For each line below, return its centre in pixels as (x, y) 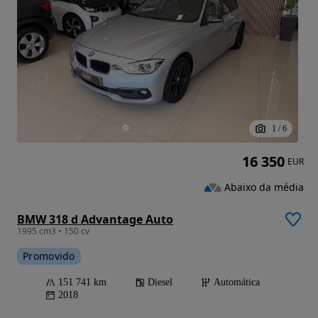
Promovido (49, 256)
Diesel (160, 282)
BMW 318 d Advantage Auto (95, 219)
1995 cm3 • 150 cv (53, 231)
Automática (237, 282)
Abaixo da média (264, 187)
